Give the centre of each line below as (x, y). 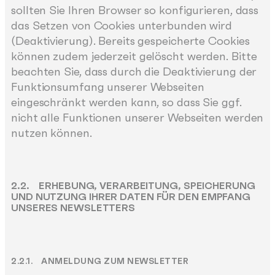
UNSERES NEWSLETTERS (73, 208)
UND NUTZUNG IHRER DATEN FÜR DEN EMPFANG (131, 197)
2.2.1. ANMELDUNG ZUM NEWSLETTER (100, 261)
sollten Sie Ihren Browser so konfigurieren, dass (135, 10)
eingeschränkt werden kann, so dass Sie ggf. (126, 103)
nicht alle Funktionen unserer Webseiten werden (137, 118)
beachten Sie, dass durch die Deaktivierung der (134, 72)
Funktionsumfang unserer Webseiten (108, 87)
